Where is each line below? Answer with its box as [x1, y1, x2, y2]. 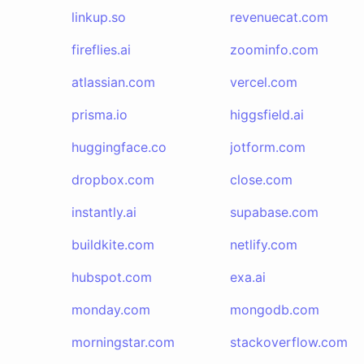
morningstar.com [71, 334, 175, 350]
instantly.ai [71, 204, 136, 220]
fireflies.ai [71, 41, 131, 58]
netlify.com [229, 236, 297, 253]
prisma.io [71, 106, 128, 123]
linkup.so [71, 9, 126, 25]
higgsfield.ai [229, 106, 304, 123]
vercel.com [229, 74, 297, 90]
